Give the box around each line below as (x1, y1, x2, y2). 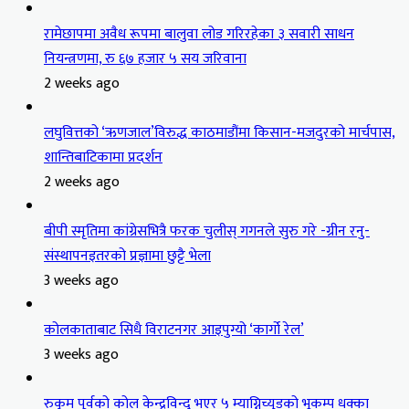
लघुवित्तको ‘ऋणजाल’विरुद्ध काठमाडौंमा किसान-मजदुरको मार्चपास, (44, 120, 395, 145)
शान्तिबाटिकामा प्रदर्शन (44, 144, 163, 170)
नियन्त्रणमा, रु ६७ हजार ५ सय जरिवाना (44, 46, 246, 71)
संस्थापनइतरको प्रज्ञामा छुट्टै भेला (44, 243, 211, 268)
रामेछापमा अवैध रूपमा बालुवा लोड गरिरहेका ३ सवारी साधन (44, 21, 354, 47)
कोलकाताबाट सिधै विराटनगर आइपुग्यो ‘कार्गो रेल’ (44, 317, 304, 342)
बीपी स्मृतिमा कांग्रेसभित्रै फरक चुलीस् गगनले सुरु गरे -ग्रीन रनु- (44, 218, 370, 244)
